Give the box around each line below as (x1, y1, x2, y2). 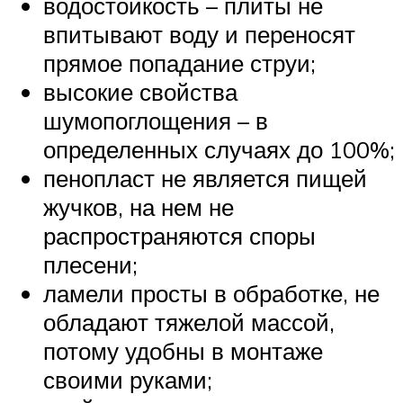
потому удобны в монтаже (43, 336, 323, 365)
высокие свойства (43, 76, 237, 106)
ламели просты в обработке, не (43, 278, 380, 308)
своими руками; (43, 364, 212, 394)
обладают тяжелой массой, (43, 307, 335, 336)
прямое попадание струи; (43, 48, 316, 77)
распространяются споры (43, 220, 316, 250)
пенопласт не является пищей (43, 163, 367, 193)
